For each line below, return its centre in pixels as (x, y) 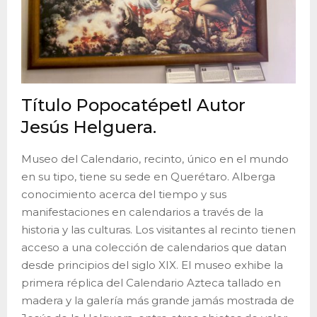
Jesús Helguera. (89, 127)
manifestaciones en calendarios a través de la (142, 212)
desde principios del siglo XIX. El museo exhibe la (152, 265)
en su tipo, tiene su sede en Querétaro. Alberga (148, 176)
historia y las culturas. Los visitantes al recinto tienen (158, 229)
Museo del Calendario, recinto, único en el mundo (155, 158)
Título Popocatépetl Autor (133, 105)
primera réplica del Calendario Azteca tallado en (151, 282)
